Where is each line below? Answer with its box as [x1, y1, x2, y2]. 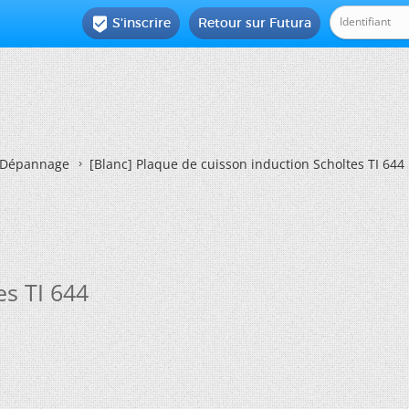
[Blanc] [89, 155, 132, 173]
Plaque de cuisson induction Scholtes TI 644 [132, 155, 404, 173]
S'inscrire [112, 15, 172, 31]
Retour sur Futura [198, 15, 312, 31]
